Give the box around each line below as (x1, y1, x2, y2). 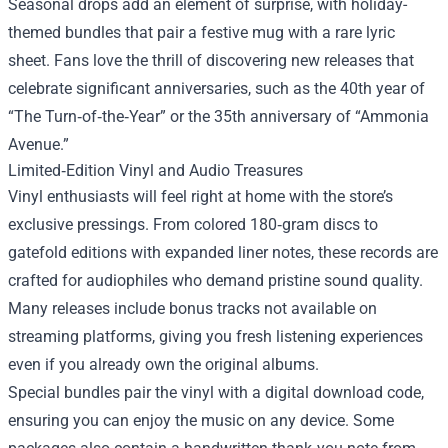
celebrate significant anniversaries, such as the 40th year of (8, 78, 425, 98)
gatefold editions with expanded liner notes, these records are (8, 242, 438, 262)
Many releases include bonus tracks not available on (8, 298, 377, 318)
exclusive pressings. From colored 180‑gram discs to (8, 214, 378, 234)
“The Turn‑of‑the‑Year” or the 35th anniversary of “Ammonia (8, 106, 429, 126)
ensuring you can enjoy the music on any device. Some (8, 410, 394, 430)
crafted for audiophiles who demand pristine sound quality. (8, 270, 423, 290)
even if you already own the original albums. (8, 354, 319, 374)
